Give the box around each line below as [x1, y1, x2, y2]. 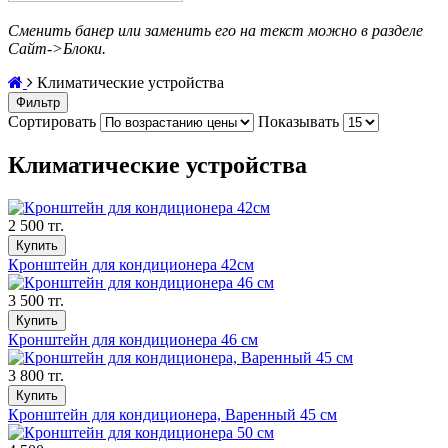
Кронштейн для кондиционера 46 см [8, 330, 258, 348]
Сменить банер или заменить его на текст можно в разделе [8, 22, 423, 39]
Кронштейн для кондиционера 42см [8, 255, 254, 273]
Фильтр [16, 95, 60, 110]
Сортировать [8, 113, 100, 130]
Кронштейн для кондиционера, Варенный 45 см [8, 405, 337, 423]
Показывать [258, 113, 343, 130]
